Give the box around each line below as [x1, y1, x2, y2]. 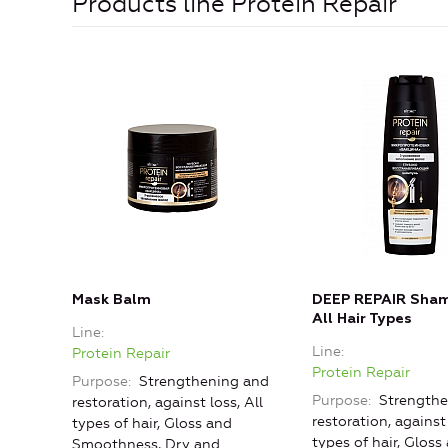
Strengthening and [135, 373, 269, 391]
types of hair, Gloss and [72, 415, 232, 433]
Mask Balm [72, 293, 151, 308]
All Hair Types [312, 312, 412, 327]
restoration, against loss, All [72, 394, 263, 412]
